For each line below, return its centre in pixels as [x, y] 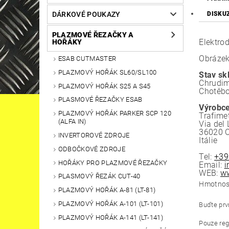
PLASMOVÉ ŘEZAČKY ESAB [100, 100]
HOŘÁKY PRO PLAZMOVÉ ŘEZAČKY [113, 163]
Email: [212, 165]
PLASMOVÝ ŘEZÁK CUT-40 [99, 176]
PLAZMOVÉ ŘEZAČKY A [93, 35]
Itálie [208, 141]
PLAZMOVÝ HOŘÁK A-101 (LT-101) [111, 204]
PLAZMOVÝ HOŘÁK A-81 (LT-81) [107, 190]
